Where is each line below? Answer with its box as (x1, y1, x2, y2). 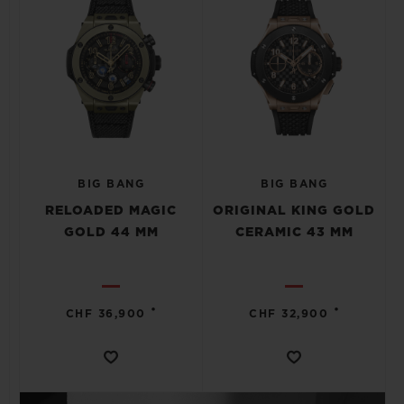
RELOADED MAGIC (45, 205, 177, 217)
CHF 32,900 (249, 308, 329, 319)
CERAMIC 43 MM (234, 226, 353, 239)
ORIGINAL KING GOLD (213, 205, 375, 217)
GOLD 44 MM (63, 226, 159, 239)
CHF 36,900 (65, 308, 146, 319)
